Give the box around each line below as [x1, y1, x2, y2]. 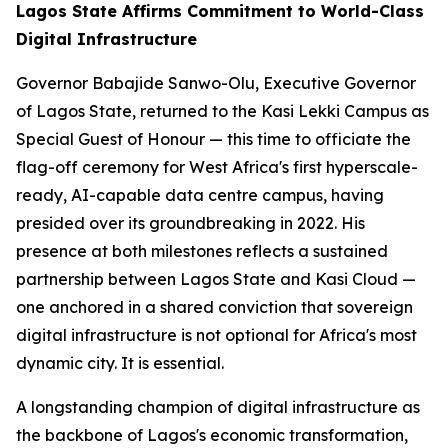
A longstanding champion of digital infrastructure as [16, 397, 420, 417]
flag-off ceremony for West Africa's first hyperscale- [16, 157, 418, 177]
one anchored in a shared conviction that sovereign [16, 297, 413, 317]
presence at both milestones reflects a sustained [16, 241, 388, 261]
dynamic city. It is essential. [16, 353, 224, 373]
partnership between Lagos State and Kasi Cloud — [16, 269, 416, 289]
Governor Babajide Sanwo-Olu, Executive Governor [16, 73, 416, 93]
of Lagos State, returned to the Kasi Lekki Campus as [16, 101, 429, 121]
